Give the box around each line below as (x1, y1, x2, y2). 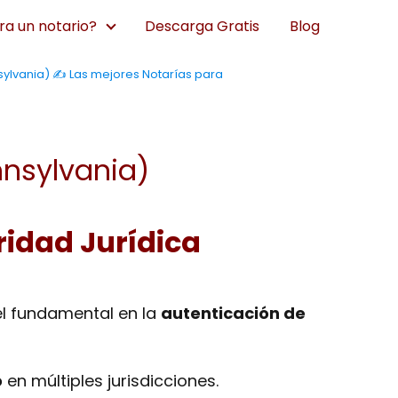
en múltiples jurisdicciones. (3, 370, 219, 392)
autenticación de (161, 302, 306, 324)
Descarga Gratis (145, 16, 259, 36)
